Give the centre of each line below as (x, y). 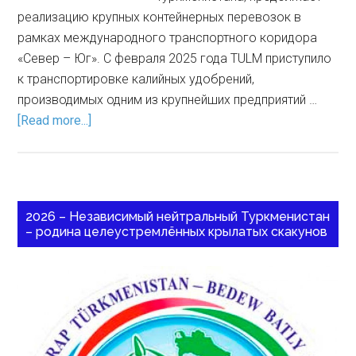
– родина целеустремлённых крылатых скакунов (177, 232)
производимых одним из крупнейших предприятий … (168, 100)
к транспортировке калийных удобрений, (136, 79)
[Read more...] (55, 120)
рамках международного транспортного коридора (168, 38)
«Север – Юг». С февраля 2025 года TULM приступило (175, 58)
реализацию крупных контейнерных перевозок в (160, 17)
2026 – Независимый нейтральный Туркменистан (178, 217)
